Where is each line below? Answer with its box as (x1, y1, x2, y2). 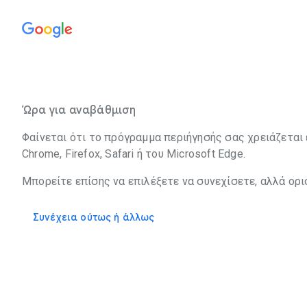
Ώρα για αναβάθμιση (22, 103, 136, 117)
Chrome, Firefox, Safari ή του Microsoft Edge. (22, 147, 245, 160)
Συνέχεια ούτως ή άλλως (33, 211, 155, 223)
